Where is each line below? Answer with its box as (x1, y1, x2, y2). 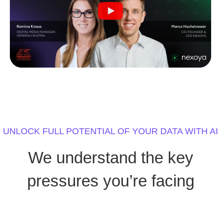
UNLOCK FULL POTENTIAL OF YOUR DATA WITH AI (3, 126, 218, 137)
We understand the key (28, 148, 193, 167)
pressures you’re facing (27, 172, 194, 190)
